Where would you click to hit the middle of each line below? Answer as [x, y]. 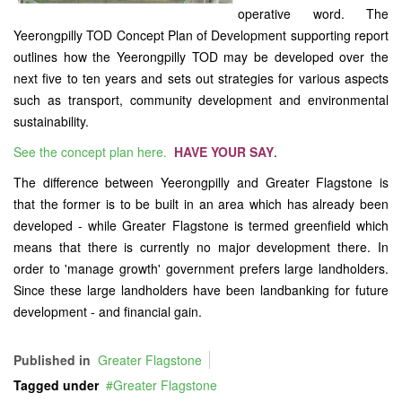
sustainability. [51, 122]
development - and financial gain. [108, 312]
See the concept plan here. [90, 152]
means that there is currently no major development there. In [201, 247]
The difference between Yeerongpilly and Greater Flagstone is [201, 183]
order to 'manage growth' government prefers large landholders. [201, 269]
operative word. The [313, 14]
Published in [52, 360]
